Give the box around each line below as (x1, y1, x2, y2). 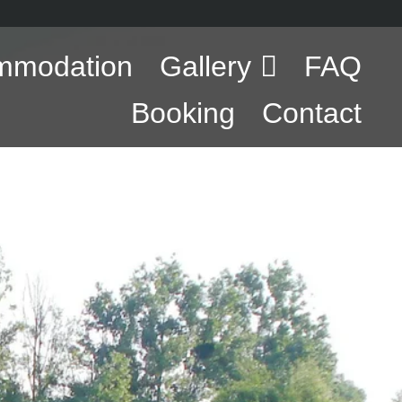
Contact (262, 97, 362, 129)
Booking (131, 97, 235, 129)
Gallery (160, 50, 251, 83)
